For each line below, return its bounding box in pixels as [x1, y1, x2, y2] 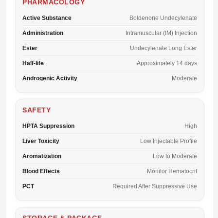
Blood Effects [22, 168, 60, 175]
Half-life [22, 60, 44, 67]
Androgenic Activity [22, 75, 77, 82]
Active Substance [22, 15, 72, 21]
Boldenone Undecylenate [129, 15, 197, 21]
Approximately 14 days [137, 60, 197, 67]
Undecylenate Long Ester [130, 45, 197, 52]
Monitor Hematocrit [147, 168, 197, 175]
